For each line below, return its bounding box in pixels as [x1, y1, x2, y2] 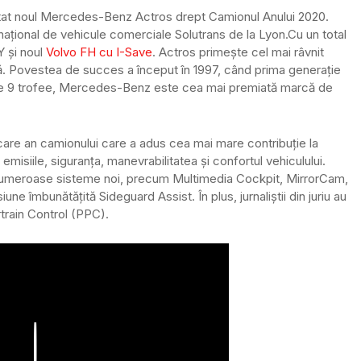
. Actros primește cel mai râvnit [152, 44, 324, 60]
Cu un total [288, 26, 346, 42]
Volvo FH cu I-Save [46, 44, 152, 60]
